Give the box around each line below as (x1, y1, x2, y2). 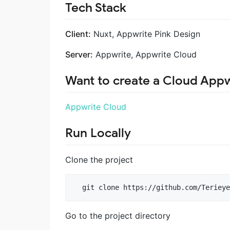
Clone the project (65, 154, 133, 165)
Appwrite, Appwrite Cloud (93, 49, 197, 60)
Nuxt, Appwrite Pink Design (91, 29, 200, 40)
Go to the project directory (65, 210, 170, 221)
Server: (65, 49, 93, 60)
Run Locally (65, 125, 131, 141)
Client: (65, 29, 91, 40)
